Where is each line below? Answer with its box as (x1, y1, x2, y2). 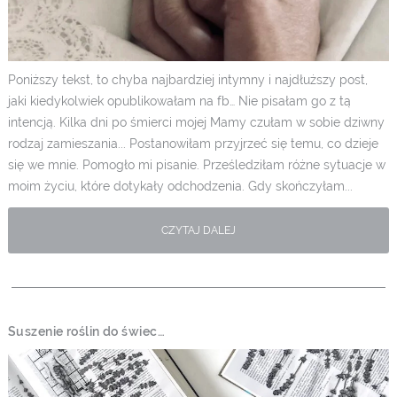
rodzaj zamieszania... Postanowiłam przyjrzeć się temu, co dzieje (7, 136, 378, 151)
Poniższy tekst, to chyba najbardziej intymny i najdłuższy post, (7, 72, 368, 87)
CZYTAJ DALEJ (160, 224, 236, 237)
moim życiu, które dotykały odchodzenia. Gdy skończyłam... (7, 178, 353, 193)
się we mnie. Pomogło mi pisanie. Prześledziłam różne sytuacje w (7, 157, 385, 172)
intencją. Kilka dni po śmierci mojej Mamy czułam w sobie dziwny (7, 114, 385, 129)
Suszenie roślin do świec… (7, 323, 166, 339)
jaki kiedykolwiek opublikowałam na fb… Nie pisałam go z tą (7, 93, 351, 108)
